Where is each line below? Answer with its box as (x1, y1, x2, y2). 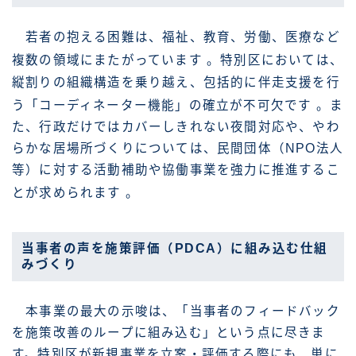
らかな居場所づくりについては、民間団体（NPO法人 (12, 141, 343, 155)
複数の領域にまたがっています (12, 53, 207, 68)
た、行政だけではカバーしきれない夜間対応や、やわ (12, 119, 340, 133)
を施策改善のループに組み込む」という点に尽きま (12, 325, 326, 339)
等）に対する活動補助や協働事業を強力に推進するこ (12, 162, 340, 176)
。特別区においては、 (207, 53, 343, 68)
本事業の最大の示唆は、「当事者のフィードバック (12, 304, 340, 318)
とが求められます (12, 185, 126, 199)
